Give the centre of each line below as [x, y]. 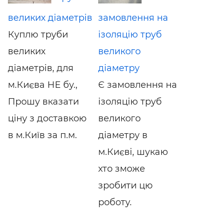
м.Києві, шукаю [133, 152]
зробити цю [125, 185]
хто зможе [121, 168]
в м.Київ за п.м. [42, 135]
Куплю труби [38, 34]
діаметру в [123, 135]
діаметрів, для [41, 68]
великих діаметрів [50, 18]
